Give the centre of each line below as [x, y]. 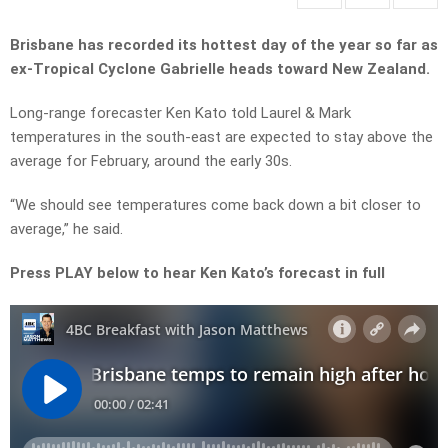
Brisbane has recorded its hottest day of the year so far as [224, 45]
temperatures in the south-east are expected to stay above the [221, 137]
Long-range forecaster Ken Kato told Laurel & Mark [180, 113]
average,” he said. [66, 229]
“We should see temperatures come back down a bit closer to [215, 205]
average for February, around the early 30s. [151, 161]
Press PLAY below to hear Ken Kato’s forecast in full [197, 273]
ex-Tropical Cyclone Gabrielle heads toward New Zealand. [222, 69]
